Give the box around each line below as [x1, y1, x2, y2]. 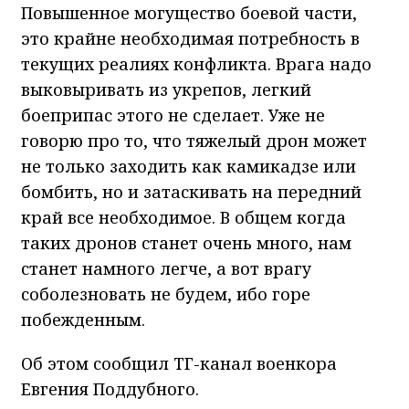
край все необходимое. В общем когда [21, 205, 346, 228]
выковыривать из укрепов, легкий [21, 78, 311, 100]
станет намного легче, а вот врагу [21, 257, 311, 279]
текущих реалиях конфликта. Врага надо [21, 52, 372, 75]
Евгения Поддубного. [21, 377, 199, 400]
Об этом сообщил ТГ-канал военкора [21, 351, 337, 374]
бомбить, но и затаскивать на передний [21, 180, 362, 203]
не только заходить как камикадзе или [21, 154, 356, 177]
